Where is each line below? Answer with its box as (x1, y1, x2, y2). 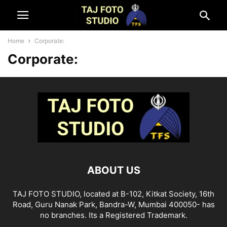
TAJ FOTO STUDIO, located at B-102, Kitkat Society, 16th (13, 189, 214, 199)
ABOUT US (87, 164, 140, 176)
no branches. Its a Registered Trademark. (40, 210, 187, 220)
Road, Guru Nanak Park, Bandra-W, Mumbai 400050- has (12, 200, 215, 209)
